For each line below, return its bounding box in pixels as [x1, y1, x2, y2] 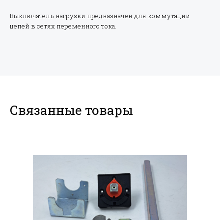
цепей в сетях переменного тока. [10, 22, 116, 30]
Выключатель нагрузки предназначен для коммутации [10, 11, 190, 20]
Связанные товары [10, 102, 133, 118]
